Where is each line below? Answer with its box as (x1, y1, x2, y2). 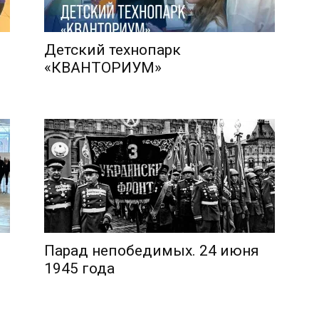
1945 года (44, 259, 115, 277)
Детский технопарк (44, 41, 181, 58)
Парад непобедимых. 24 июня (44, 241, 259, 259)
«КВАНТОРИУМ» (44, 58, 162, 76)
